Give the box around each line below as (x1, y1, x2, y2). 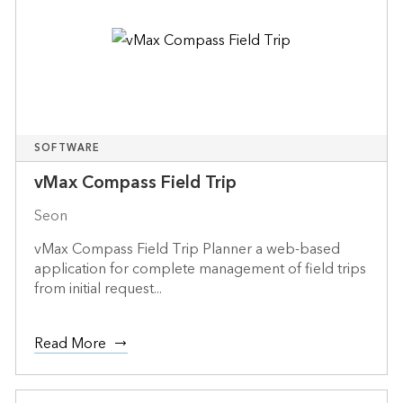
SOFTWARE (33, 139, 101, 157)
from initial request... (33, 275, 162, 301)
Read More (33, 330, 106, 356)
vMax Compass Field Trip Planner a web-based (33, 236, 340, 262)
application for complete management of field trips (33, 255, 366, 282)
